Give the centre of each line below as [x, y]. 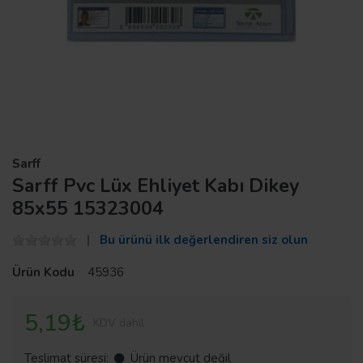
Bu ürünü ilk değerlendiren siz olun [204, 239]
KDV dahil [119, 322]
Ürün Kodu [43, 272]
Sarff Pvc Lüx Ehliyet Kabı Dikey [156, 185]
